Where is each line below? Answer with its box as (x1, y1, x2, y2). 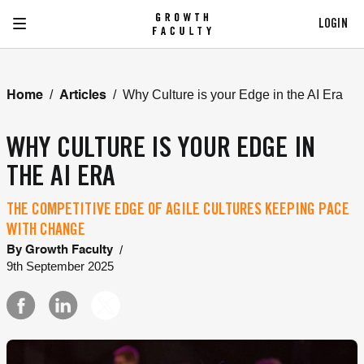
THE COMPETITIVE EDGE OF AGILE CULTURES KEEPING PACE (6, 203, 349, 219)
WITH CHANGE (6, 223, 85, 240)
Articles (59, 89, 106, 102)
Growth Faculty (25, 244, 113, 256)
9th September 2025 (6, 259, 114, 273)
